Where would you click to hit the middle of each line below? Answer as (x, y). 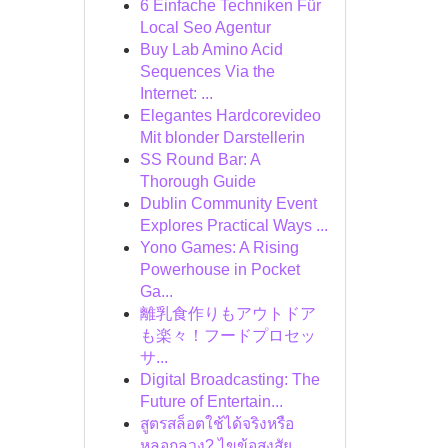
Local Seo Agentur (205, 27)
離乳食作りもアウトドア (227, 313)
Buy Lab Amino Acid (211, 49)
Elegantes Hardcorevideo (230, 115)
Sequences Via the (207, 71)
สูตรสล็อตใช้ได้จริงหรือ (216, 423)
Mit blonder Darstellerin (222, 137)
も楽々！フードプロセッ (227, 335)
